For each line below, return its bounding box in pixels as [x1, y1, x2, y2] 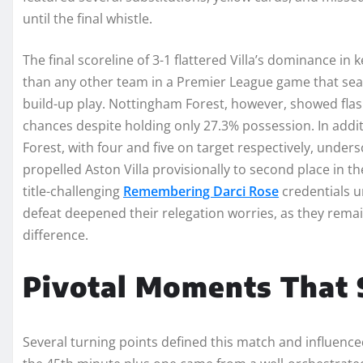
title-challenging [23, 181, 123, 200]
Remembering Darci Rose [123, 181, 279, 200]
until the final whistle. [23, 9, 152, 28]
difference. [23, 225, 88, 244]
